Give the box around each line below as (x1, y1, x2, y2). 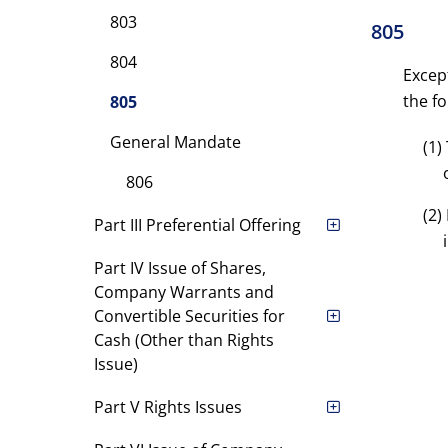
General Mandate (109, 131, 241, 153)
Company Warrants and (93, 281, 274, 303)
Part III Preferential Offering (93, 214, 301, 236)
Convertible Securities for (93, 305, 285, 327)
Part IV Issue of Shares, (93, 257, 266, 279)
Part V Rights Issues (93, 396, 242, 418)
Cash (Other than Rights (93, 329, 274, 351)
